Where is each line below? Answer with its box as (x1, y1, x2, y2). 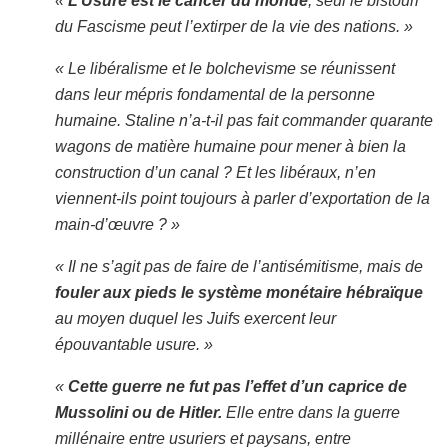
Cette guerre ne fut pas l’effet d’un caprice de (68, 377, 407, 395)
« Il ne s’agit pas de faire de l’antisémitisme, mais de (55, 257, 423, 275)
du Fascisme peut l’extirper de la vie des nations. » (55, 17, 413, 35)
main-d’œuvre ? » (55, 215, 180, 233)
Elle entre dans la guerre (226, 403, 400, 421)
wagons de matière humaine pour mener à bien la (55, 137, 406, 155)
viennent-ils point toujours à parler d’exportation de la (55, 189, 430, 207)
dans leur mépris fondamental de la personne (55, 85, 375, 103)
